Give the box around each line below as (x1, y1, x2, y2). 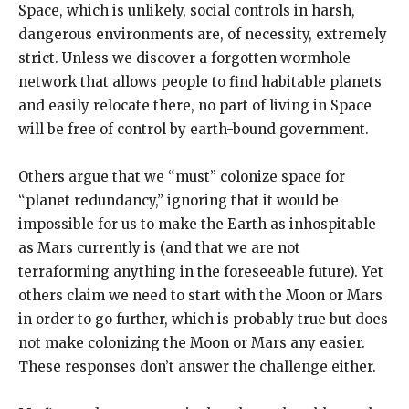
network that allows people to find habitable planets (18, 72, 382, 90)
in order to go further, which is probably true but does (18, 309, 388, 328)
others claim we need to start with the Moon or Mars (18, 286, 383, 304)
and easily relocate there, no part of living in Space (18, 96, 372, 114)
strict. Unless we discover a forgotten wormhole (18, 48, 351, 67)
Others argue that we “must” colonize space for (18, 167, 345, 185)
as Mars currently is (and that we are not (18, 238, 300, 257)
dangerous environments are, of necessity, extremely (18, 25, 387, 43)
